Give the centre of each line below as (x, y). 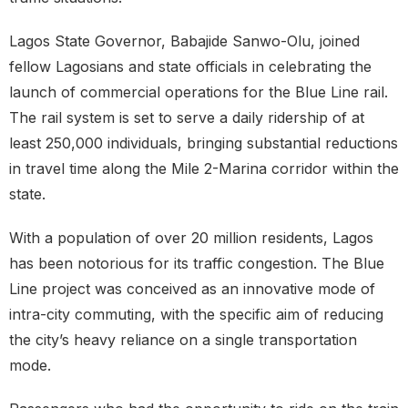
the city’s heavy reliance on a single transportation (183, 340)
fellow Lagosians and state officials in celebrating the (190, 67)
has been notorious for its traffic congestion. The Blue (197, 264)
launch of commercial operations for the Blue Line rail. (199, 92)
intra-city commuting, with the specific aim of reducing (196, 315)
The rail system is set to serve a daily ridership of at (187, 118)
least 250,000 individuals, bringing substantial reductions (204, 143)
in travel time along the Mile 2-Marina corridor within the (204, 169)
